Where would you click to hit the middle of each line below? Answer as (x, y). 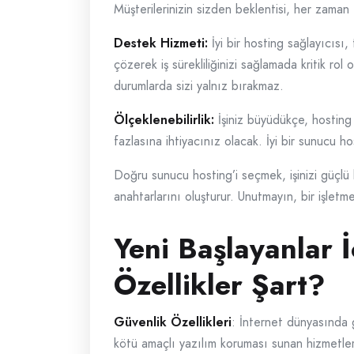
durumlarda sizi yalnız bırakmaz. (199, 86)
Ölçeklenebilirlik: (164, 120)
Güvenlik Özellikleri (173, 322)
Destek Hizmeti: (161, 43)
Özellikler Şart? (220, 285)
